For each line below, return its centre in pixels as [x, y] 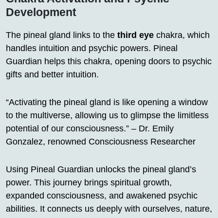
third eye [136, 35]
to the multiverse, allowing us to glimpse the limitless [107, 116]
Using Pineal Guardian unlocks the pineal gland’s [101, 170]
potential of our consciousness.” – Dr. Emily [90, 129]
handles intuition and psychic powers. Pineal [92, 48]
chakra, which [182, 35]
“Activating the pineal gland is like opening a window [107, 102]
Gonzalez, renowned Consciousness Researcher [101, 142]
